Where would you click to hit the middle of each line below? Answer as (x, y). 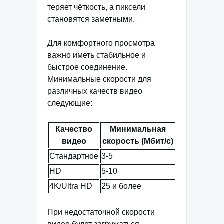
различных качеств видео (95, 91)
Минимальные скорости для (99, 79)
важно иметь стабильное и (97, 55)
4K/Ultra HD (71, 186)
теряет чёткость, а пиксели (96, 7)
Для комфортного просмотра (101, 43)
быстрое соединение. (87, 67)
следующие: (70, 103)
